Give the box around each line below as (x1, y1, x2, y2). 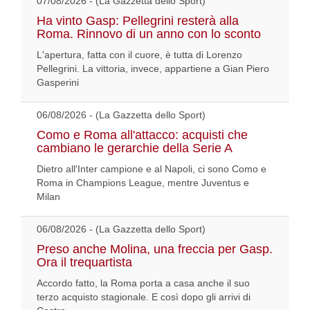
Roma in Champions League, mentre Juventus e (37, 177, 249, 189)
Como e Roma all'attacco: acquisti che (37, 128, 248, 143)
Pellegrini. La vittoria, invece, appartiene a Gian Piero (37, 63, 269, 75)
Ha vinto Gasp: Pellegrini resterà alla (37, 14, 239, 28)
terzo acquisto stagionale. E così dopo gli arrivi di (37, 291, 250, 303)
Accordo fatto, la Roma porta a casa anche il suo (37, 277, 250, 289)
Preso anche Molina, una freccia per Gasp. (37, 242, 273, 257)
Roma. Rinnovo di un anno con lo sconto (37, 27, 261, 42)
